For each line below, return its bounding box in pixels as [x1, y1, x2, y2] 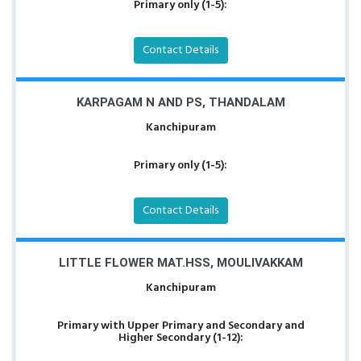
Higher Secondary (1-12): [118, 329, 243, 347]
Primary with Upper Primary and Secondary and [56, 317, 305, 335]
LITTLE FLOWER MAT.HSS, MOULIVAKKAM [58, 255, 303, 270]
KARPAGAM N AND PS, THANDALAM [76, 95, 285, 110]
